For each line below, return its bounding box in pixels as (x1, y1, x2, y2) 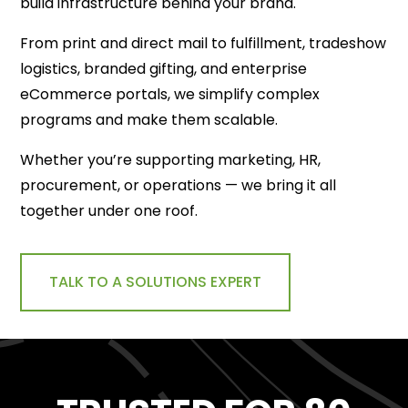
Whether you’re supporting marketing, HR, (20, 148, 321, 170)
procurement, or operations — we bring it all (20, 174, 337, 196)
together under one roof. (20, 199, 199, 221)
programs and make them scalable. (20, 108, 279, 130)
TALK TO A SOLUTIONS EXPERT (49, 270, 262, 292)
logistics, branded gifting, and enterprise (20, 57, 308, 79)
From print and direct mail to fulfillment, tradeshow (20, 32, 387, 54)
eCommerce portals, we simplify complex (20, 83, 321, 105)
